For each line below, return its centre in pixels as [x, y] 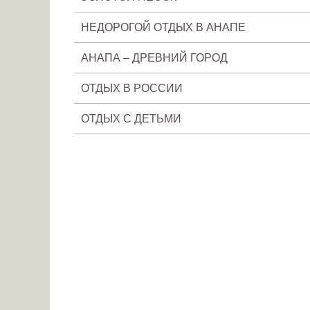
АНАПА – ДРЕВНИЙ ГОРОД [154, 57]
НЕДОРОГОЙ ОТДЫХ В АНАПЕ [163, 27]
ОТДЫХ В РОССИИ [131, 88]
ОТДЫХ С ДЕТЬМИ [131, 118]
